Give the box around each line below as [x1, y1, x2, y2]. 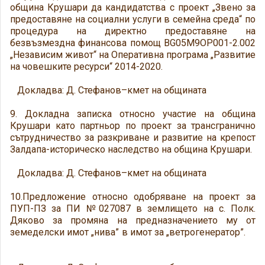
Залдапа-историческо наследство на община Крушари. [10, 144, 252, 155]
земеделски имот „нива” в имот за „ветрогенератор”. [10, 227, 256, 238]
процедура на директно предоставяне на [10, 25, 256, 37]
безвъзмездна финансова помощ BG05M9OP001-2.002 [10, 37, 256, 49]
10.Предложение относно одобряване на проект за [10, 191, 256, 202]
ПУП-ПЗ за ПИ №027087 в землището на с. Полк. [10, 203, 256, 214]
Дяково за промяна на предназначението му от [10, 215, 256, 226]
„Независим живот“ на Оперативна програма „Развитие [10, 49, 256, 60]
